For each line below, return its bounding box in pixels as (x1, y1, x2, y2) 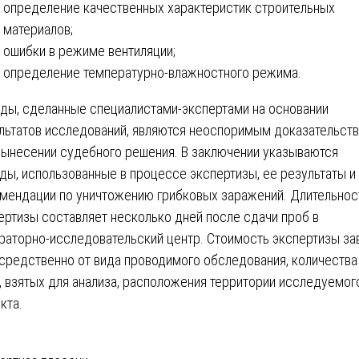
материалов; (3, 20, 73, 38)
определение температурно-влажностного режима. (3, 63, 301, 81)
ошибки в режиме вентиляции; (3, 42, 175, 59)
